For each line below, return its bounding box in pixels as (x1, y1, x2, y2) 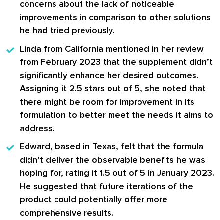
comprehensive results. (20, 207, 113, 219)
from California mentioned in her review (41, 43, 204, 55)
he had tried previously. (20, 25, 114, 36)
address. (20, 123, 55, 134)
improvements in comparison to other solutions (20, 12, 211, 23)
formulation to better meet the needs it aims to (20, 110, 213, 121)
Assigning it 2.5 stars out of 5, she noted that (20, 83, 206, 94)
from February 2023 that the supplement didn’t (20, 56, 213, 68)
